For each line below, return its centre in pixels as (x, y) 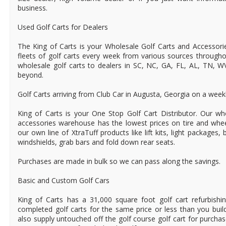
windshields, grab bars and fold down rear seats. (96, 142)
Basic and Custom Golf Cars (64, 181)
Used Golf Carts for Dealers (63, 27)
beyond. (31, 75)
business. (33, 8)
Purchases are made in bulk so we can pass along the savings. (119, 161)
